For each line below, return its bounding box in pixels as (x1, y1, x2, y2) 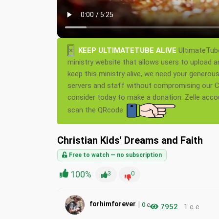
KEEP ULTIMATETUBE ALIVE (78, 45, 176, 55)
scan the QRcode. (67, 105, 127, 114)
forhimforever (89, 200, 136, 208)
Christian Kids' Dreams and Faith (57, 134, 203, 146)
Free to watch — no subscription (67, 151, 162, 158)
